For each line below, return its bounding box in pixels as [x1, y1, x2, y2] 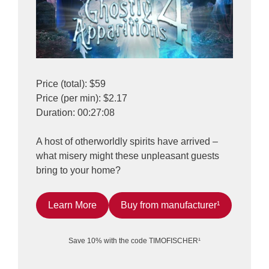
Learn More [48, 200, 97, 211]
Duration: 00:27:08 [36, 107, 115, 118]
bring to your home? [36, 165, 121, 176]
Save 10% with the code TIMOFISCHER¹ [68, 237, 201, 246]
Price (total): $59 [36, 79, 106, 89]
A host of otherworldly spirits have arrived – [36, 136, 218, 147]
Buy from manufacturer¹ [121, 200, 220, 211]
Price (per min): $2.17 [36, 93, 127, 104]
